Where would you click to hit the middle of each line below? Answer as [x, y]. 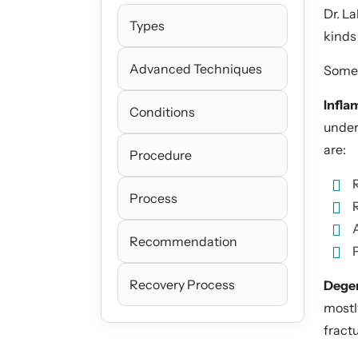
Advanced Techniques [196, 69]
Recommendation [183, 241]
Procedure [161, 155]
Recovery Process [182, 284]
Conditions [162, 112]
